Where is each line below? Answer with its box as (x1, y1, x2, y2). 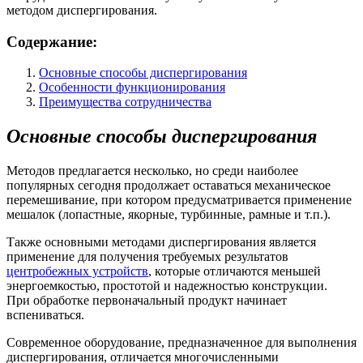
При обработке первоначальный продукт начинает (6, 293, 287, 308)
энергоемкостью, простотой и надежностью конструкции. (6, 279, 331, 293)
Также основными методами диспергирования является (6, 235, 316, 250)
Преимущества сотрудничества (39, 95, 211, 109)
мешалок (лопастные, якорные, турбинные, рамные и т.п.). (6, 207, 331, 222)
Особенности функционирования (39, 80, 225, 95)
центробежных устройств (6, 264, 148, 279)
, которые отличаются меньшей (148, 264, 321, 279)
